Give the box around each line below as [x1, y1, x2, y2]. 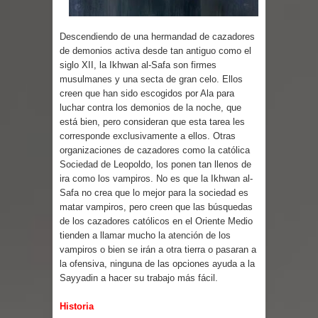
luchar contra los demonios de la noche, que [60, 102, 241, 113]
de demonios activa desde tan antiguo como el [60, 45, 251, 56]
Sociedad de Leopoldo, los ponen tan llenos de [60, 158, 251, 170]
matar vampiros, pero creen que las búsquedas [60, 201, 253, 212]
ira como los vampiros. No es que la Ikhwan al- [60, 172, 253, 184]
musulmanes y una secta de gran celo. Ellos [60, 73, 243, 84]
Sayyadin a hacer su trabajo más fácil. [60, 272, 218, 283]
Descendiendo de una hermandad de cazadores [60, 31, 255, 42]
